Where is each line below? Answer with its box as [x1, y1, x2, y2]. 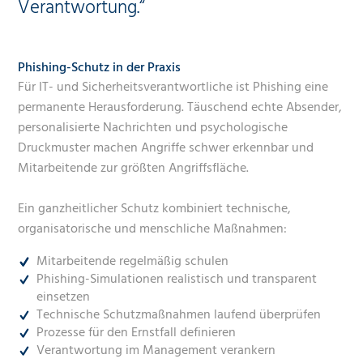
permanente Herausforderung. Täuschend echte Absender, [18, 96, 343, 118]
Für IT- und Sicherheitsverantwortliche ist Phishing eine [18, 76, 329, 98]
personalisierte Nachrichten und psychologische [18, 117, 288, 139]
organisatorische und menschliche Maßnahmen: [18, 218, 288, 240]
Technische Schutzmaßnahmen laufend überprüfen [36, 304, 321, 326]
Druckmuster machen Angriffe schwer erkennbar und [18, 137, 314, 159]
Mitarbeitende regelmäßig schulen [36, 250, 228, 272]
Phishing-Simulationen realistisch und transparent [36, 268, 317, 290]
